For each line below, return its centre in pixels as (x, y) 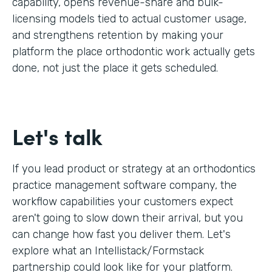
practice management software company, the (124, 185)
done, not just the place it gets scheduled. (115, 68)
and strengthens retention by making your (118, 35)
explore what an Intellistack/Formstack (108, 250)
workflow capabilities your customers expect (123, 201)
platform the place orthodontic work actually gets (134, 51)
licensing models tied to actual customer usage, (129, 19)
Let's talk (57, 135)
